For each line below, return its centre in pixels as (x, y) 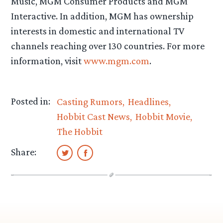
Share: (24, 152)
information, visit (48, 61)
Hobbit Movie (163, 116)
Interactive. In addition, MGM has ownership (103, 16)
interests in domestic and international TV (98, 31)
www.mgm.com (117, 61)
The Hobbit (80, 131)
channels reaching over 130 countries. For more (108, 46)
